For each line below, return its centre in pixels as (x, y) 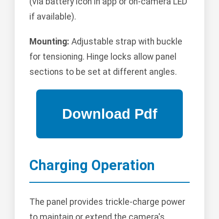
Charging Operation (92, 165)
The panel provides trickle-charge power (107, 202)
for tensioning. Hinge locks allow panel (103, 57)
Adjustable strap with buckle (126, 42)
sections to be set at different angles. (103, 72)
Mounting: (49, 42)
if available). (53, 17)
